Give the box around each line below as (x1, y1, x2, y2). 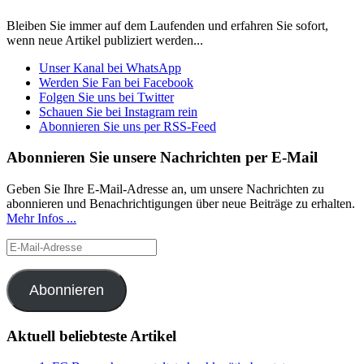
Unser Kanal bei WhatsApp (39, 60, 181, 75)
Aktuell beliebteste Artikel (6, 327, 176, 344)
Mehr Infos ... (6, 211, 76, 226)
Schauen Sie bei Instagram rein (39, 104, 197, 119)
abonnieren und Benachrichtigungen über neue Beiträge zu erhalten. (6, 197, 355, 211)
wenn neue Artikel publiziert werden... (6, 32, 203, 47)
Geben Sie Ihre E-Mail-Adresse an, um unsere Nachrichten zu (6, 182, 324, 197)
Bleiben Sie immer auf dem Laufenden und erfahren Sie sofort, (6, 18, 328, 32)
